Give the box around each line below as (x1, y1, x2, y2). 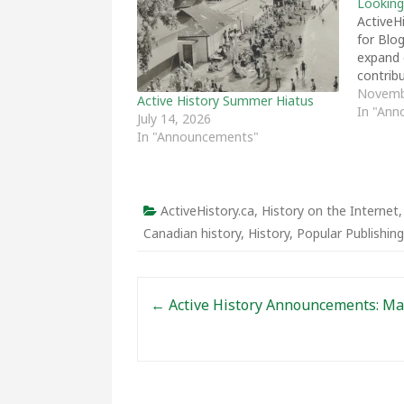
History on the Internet (262, 201, 399, 219)
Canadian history (143, 224, 241, 242)
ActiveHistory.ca (161, 201, 254, 219)
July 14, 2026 (137, 109, 211, 127)
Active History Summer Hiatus (137, 91, 314, 109)
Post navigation (137, 280, 252, 301)
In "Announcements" (137, 127, 259, 145)
